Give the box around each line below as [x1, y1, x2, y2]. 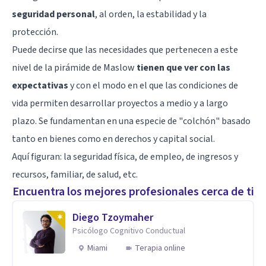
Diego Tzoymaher [72, 210, 153, 226]
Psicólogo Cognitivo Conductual [72, 225, 185, 237]
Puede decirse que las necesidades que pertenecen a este [12, 43, 238, 57]
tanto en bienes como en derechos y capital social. [12, 132, 215, 146]
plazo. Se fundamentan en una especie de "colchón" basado [12, 115, 251, 128]
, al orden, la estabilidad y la [95, 8, 207, 21]
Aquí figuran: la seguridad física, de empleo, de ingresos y [12, 150, 238, 164]
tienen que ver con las [137, 61, 230, 75]
